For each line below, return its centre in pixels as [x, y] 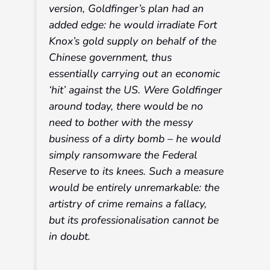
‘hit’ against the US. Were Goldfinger [136, 90]
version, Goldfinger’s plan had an [127, 9]
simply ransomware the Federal [123, 155]
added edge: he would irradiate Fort [133, 25]
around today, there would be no [126, 106]
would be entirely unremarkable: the [134, 188]
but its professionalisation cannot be [134, 220]
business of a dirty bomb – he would [135, 139]
